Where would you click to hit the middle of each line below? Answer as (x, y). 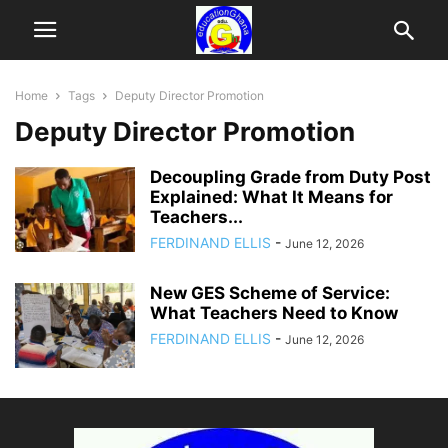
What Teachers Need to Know (274, 313)
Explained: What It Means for (271, 197)
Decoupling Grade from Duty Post (290, 177)
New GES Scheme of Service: (270, 293)
